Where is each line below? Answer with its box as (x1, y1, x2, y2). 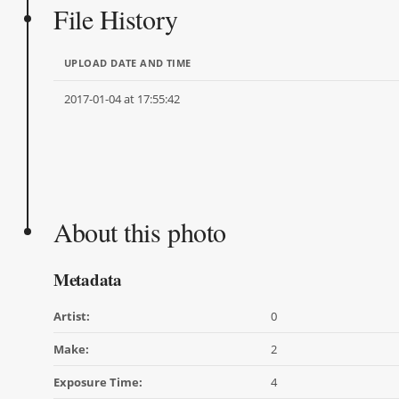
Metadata (53, 267, 122, 291)
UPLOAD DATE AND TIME (64, 56, 191, 69)
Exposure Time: (53, 374, 142, 390)
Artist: (53, 308, 90, 324)
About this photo (53, 214, 226, 249)
